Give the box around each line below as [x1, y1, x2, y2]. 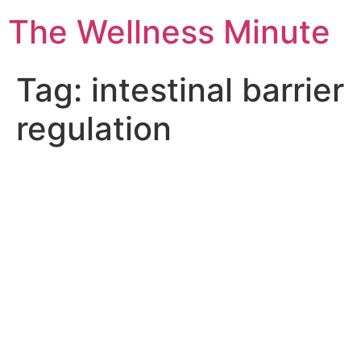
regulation [16, 109, 172, 148]
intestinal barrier [91, 70, 344, 110]
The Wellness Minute [8, 12, 330, 52]
